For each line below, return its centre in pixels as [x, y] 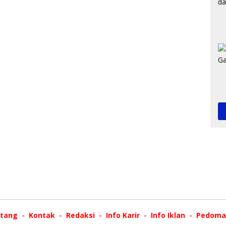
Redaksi [80, 215]
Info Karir [123, 215]
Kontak [42, 215]
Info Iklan [168, 215]
